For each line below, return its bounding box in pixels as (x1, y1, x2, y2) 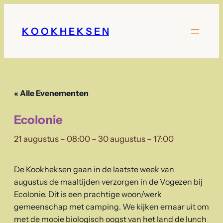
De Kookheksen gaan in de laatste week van (14, 164, 174, 175)
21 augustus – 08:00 (14, 134, 90, 144)
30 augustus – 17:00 (98, 134, 174, 144)
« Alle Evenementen (14, 88, 89, 99)
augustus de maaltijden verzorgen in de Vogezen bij (14, 177, 203, 187)
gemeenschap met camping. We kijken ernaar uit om (14, 202, 209, 212)
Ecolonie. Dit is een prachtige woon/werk (14, 189, 162, 200)
